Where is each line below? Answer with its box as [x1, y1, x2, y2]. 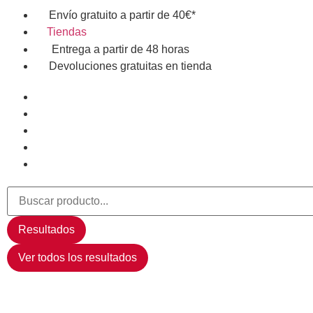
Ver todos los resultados [18, 252, 137, 263]
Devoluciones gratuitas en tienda [48, 60, 212, 72]
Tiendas [47, 26, 87, 38]
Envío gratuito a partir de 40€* [48, 9, 196, 21]
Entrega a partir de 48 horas [51, 43, 189, 55]
